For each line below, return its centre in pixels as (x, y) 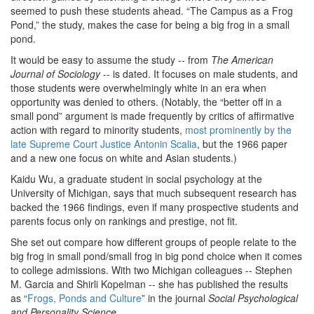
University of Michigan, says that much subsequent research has (153, 193)
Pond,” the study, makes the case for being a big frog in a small (150, 25)
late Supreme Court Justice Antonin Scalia (104, 144)
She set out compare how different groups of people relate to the (153, 242)
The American (242, 60)
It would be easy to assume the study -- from (111, 60)
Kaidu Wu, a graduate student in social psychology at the (136, 179)
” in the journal (175, 298)
